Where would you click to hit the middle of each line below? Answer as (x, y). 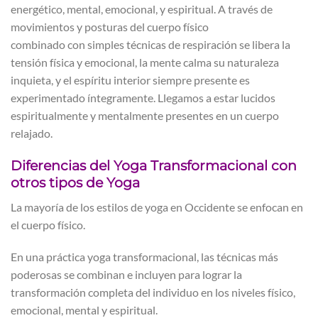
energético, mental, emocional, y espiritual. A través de (142, 9)
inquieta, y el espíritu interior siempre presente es (130, 80)
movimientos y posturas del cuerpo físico (110, 27)
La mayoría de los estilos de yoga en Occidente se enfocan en (157, 207)
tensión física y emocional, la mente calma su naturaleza (145, 62)
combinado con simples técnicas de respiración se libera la (150, 45)
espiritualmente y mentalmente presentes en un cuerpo (145, 116)
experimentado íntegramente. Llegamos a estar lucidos (143, 98)
